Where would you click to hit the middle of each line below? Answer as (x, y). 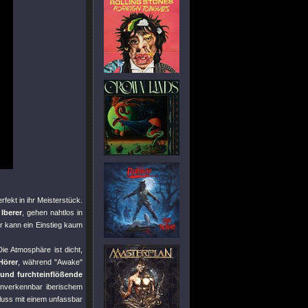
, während (36, 262)
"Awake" (69, 262)
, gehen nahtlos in (52, 212)
